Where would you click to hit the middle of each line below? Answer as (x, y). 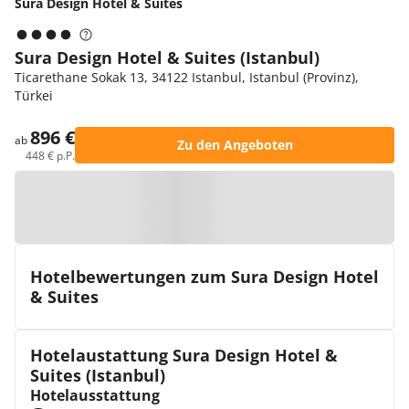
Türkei (34, 95)
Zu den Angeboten (235, 145)
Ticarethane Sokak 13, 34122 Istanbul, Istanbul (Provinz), (187, 77)
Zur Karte (214, 207)
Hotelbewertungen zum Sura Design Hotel (204, 277)
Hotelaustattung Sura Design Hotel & (184, 355)
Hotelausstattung (95, 395)
